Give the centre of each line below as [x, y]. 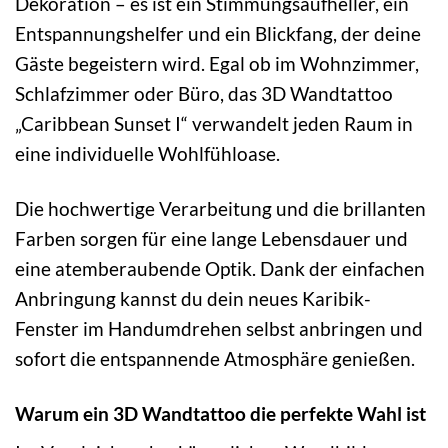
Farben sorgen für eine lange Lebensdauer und [211, 238]
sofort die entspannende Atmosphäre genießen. [215, 358]
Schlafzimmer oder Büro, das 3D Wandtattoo [204, 93]
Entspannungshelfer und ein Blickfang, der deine [218, 33]
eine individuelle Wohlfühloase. [147, 153]
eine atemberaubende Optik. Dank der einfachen [220, 268]
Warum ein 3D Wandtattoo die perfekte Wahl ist [220, 413]
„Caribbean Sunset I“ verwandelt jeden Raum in [214, 123]
